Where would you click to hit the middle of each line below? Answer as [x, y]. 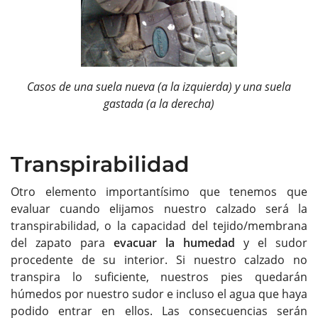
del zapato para [62, 242]
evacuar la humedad [174, 242]
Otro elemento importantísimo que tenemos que [159, 191]
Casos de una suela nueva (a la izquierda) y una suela [159, 86]
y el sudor [271, 242]
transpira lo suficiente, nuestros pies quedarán [159, 276]
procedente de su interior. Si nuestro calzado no [159, 259]
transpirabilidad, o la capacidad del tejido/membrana [159, 225]
